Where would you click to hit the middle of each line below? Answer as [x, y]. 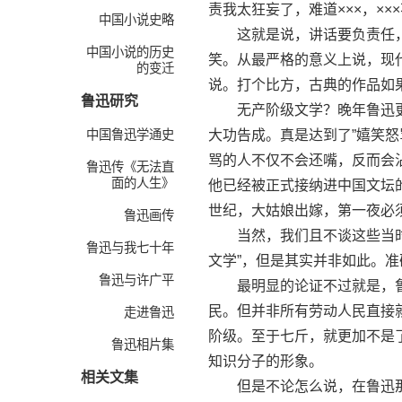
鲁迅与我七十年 [130, 248]
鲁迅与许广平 [136, 280]
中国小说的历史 [130, 52]
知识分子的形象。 [266, 361]
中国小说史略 [136, 20]
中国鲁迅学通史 [130, 135]
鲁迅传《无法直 [130, 167]
